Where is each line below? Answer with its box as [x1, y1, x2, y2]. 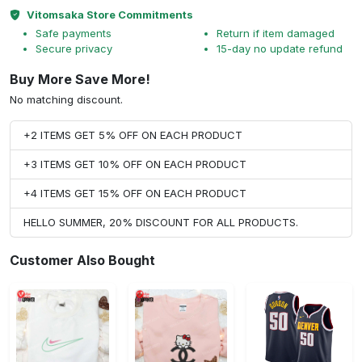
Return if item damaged [217, 27, 335, 40]
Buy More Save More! [10, 71, 150, 87]
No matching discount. [10, 93, 123, 106]
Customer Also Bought [10, 252, 155, 268]
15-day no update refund [217, 42, 343, 55]
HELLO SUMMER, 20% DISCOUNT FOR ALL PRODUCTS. [23, 216, 298, 229]
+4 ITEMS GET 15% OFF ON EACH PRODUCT [23, 187, 246, 200]
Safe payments [36, 27, 112, 40]
